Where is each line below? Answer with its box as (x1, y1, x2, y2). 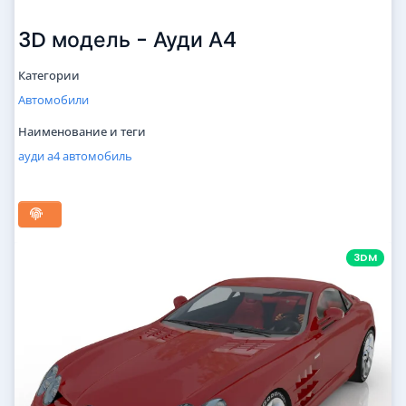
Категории (18, 67, 80, 84)
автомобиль (63, 148, 132, 165)
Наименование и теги (18, 123, 146, 140)
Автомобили (18, 92, 89, 109)
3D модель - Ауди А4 (18, 25, 237, 55)
